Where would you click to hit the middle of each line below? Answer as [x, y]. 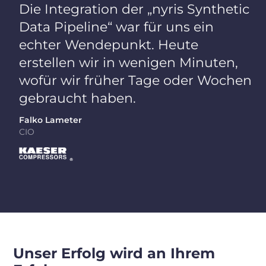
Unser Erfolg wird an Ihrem [114, 254]
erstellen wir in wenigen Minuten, [129, 63]
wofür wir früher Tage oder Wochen [136, 80]
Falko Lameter [51, 120]
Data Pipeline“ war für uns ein [117, 27]
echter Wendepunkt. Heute [109, 45]
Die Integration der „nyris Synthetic [134, 9]
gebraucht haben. [78, 98]
